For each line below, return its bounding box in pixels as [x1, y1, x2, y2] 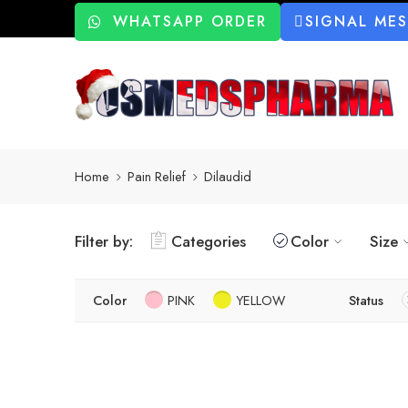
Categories [171, 229, 246, 252]
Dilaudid [204, 167, 251, 187]
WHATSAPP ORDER [113, 11, 267, 32]
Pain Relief [127, 167, 186, 187]
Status [349, 290, 383, 310]
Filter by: [75, 229, 133, 252]
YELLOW [236, 290, 285, 310]
